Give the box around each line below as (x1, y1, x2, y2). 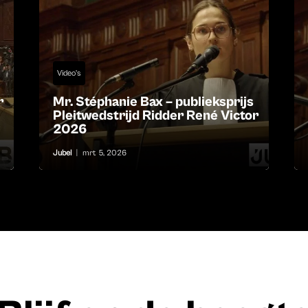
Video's (57, 69, 82, 78)
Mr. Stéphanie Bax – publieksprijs (53, 94, 254, 111)
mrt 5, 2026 (82, 148, 127, 158)
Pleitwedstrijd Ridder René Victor (53, 108, 259, 124)
